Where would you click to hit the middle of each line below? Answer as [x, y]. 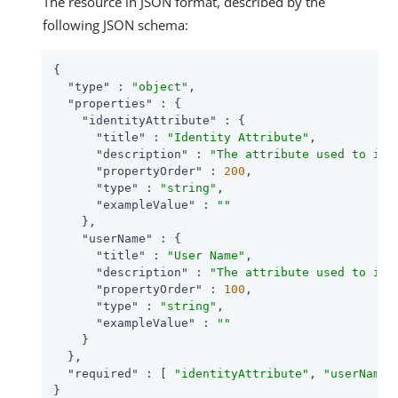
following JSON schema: [115, 24]
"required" [103, 373]
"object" [160, 86]
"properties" [110, 103]
